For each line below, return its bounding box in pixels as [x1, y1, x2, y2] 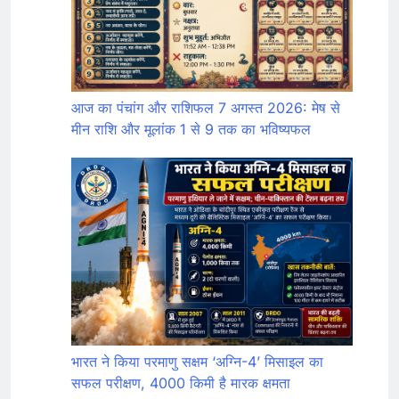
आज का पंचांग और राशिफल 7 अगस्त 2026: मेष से [71, 98, 340, 117]
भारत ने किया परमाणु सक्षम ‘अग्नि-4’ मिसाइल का [71, 352, 323, 370]
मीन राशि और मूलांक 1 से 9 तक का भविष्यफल [71, 119, 311, 138]
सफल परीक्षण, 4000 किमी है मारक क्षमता [71, 373, 290, 392]
